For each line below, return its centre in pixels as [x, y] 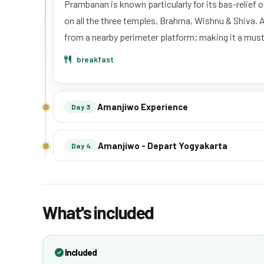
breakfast [94, 59]
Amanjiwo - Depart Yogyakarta [163, 145]
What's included [98, 212]
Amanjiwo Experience [143, 106]
